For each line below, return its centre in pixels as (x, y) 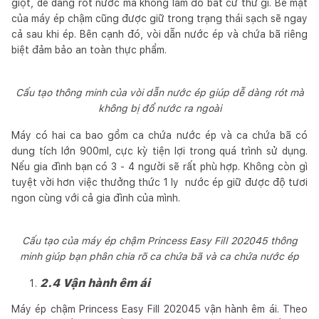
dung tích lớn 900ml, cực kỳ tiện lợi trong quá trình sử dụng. (159, 151)
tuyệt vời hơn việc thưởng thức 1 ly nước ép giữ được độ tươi (159, 182)
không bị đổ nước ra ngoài (159, 108)
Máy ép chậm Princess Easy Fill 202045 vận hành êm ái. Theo (159, 309)
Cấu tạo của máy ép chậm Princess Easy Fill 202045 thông (159, 240)
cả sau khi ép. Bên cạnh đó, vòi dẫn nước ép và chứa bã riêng (159, 34)
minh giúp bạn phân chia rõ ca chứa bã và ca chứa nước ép (159, 256)
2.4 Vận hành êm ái (95, 283)
